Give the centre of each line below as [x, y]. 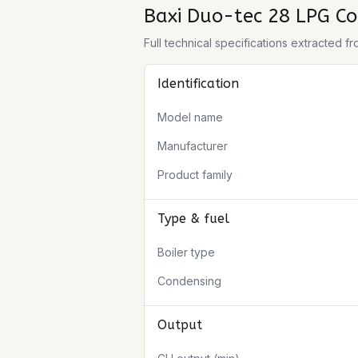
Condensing [189, 281]
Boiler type [186, 252]
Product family [195, 175]
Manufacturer [193, 146]
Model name [190, 117]
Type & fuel [193, 219]
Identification [198, 84]
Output [180, 325]
